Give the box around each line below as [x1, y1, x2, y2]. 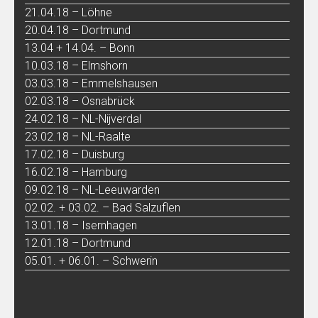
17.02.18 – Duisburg [25, 147, 124, 161]
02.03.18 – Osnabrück [25, 94, 135, 108]
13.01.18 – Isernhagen [25, 218, 137, 232]
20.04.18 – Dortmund [25, 23, 131, 37]
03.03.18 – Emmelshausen [25, 76, 158, 90]
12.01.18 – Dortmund [25, 236, 131, 250]
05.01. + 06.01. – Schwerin [25, 253, 158, 268]
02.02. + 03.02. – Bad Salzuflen [25, 200, 180, 214]
